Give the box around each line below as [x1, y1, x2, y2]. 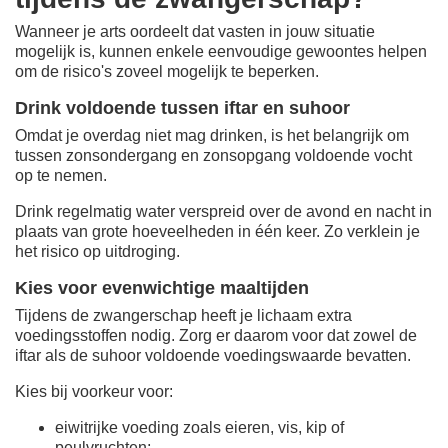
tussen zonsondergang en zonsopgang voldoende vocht [15, 146, 412, 164]
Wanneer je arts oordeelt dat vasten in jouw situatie [15, 22, 375, 40]
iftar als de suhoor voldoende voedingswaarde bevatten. [15, 346, 411, 364]
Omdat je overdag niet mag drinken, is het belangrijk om [15, 126, 409, 144]
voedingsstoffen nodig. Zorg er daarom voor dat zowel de [15, 326, 417, 344]
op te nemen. [15, 166, 107, 184]
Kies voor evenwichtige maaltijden [15, 277, 309, 298]
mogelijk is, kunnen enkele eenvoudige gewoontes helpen [15, 42, 427, 60]
